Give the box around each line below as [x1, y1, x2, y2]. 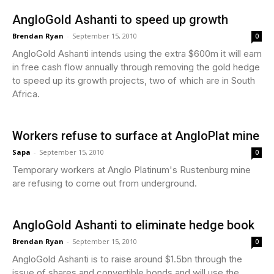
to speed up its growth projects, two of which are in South [12, 74, 255, 86]
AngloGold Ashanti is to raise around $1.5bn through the [12, 253, 242, 265]
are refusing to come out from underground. [12, 177, 197, 189]
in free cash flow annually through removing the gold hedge [12, 61, 260, 73]
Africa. [12, 87, 40, 100]
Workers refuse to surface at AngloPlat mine [12, 128, 259, 143]
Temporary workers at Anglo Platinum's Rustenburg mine [12, 163, 251, 176]
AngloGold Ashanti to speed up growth [12, 12, 228, 27]
